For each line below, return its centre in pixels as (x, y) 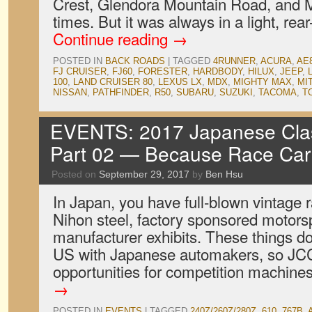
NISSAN (70, 92)
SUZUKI (236, 92)
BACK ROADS (135, 61)
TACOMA (278, 92)
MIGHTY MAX (263, 82)
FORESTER (163, 71)
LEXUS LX (180, 82)
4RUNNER (234, 61)
